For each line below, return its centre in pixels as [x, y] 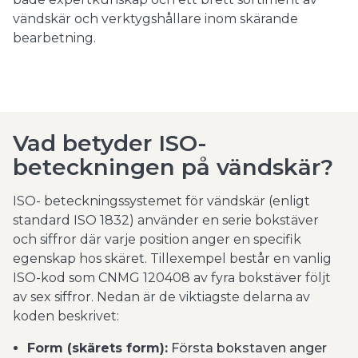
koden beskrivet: [66, 316]
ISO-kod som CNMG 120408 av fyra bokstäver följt [172, 278]
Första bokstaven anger [247, 348]
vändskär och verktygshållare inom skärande [155, 19]
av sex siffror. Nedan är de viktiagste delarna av [161, 297]
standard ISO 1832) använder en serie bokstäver [166, 220]
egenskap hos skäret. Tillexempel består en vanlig [172, 259]
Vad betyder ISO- [110, 143]
